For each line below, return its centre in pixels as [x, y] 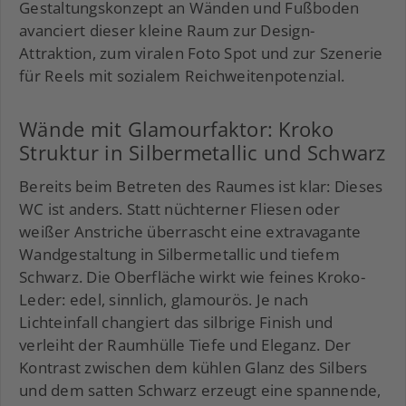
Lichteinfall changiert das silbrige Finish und [176, 322]
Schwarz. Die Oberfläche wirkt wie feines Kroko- [192, 276]
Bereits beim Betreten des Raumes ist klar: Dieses [201, 186]
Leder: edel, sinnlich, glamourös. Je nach [164, 299]
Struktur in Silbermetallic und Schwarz [203, 152]
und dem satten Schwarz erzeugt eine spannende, [200, 390]
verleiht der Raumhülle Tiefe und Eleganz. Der [185, 344]
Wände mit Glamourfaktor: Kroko [177, 128]
